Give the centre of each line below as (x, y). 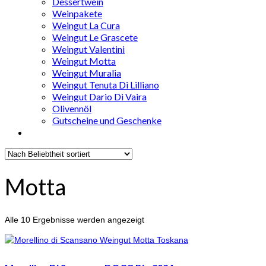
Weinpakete (77, 13)
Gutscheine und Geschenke (107, 120)
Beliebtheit (163, 231)
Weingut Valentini (88, 49)
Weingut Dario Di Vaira (99, 96)
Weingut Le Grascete (95, 37)
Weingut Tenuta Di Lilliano (106, 85)
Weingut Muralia (87, 73)
